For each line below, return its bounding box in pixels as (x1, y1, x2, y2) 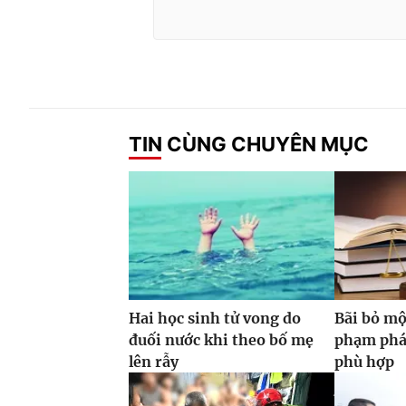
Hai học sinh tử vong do (129, 309, 301, 328)
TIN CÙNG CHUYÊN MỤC (129, 131, 369, 156)
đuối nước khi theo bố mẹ (129, 331, 314, 350)
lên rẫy (129, 353, 179, 372)
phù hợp (334, 353, 395, 372)
